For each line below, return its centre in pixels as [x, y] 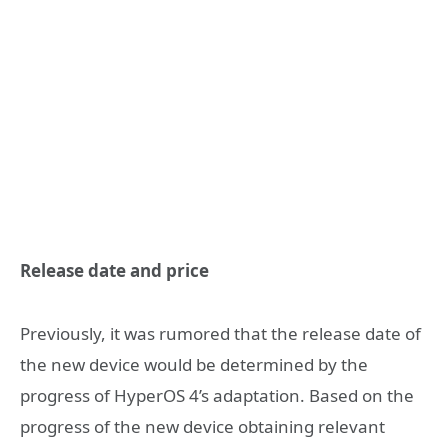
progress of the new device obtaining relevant [202, 426]
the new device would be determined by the [194, 364]
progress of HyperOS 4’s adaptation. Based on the [217, 395]
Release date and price [114, 271]
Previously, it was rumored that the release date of [220, 333]
